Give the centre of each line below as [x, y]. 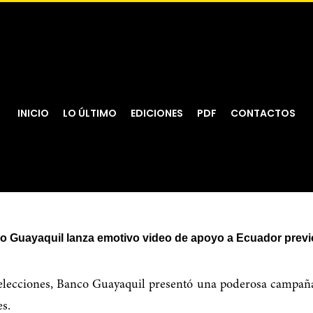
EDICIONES [157, 113]
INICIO [33, 113]
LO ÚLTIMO [90, 113]
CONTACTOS [263, 113]
